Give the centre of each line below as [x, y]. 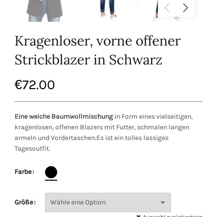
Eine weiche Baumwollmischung [64, 116]
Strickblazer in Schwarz [88, 60]
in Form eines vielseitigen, [153, 116]
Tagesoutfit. [32, 148]
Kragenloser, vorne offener [98, 41]
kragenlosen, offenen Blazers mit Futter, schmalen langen [102, 127]
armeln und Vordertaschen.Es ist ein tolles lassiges [92, 138]
